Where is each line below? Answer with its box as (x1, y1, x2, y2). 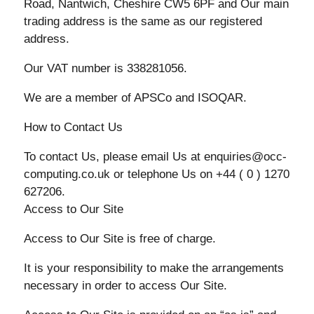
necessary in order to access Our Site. (23, 279, 227, 292)
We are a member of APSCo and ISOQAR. (23, 91, 247, 104)
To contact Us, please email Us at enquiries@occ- (23, 150, 287, 163)
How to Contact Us (23, 121, 123, 134)
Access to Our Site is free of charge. (23, 232, 216, 245)
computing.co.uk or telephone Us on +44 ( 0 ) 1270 (23, 168, 289, 181)
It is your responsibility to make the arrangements (23, 261, 284, 275)
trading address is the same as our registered (23, 15, 262, 28)
